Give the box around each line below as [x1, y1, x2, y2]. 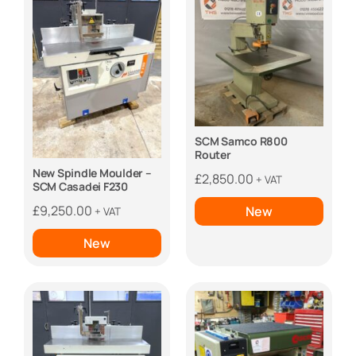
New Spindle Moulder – [32, 165, 152, 181]
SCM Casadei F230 [32, 179, 128, 195]
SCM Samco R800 [195, 133, 288, 149]
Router [195, 146, 231, 162]
